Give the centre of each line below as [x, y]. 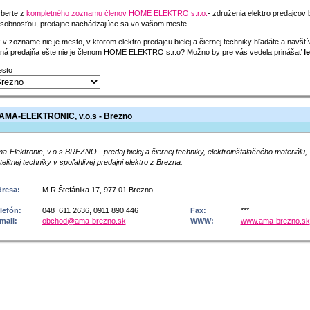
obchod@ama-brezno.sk [84, 221]
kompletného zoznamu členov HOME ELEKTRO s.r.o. [117, 13]
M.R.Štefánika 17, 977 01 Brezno [97, 190]
